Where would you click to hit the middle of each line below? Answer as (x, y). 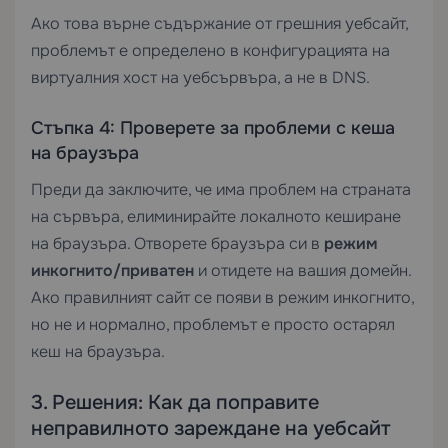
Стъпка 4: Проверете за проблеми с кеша (213, 128)
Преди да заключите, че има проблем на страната (221, 189)
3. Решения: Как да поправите (175, 402)
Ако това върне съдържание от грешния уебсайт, (219, 23)
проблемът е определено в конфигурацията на (210, 50)
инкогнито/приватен (112, 270)
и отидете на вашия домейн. (302, 270)
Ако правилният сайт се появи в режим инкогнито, (222, 297)
